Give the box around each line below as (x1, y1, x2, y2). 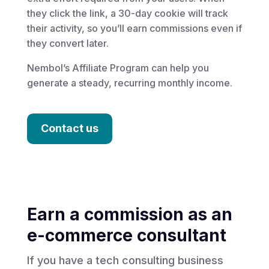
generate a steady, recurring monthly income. (26, 77, 232, 89)
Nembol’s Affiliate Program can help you (26, 62, 209, 74)
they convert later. (26, 37, 109, 49)
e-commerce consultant (26, 225, 226, 246)
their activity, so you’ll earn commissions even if (26, 22, 242, 34)
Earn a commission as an (26, 204, 232, 225)
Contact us (40, 122, 98, 135)
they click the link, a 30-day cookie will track (26, 7, 228, 19)
